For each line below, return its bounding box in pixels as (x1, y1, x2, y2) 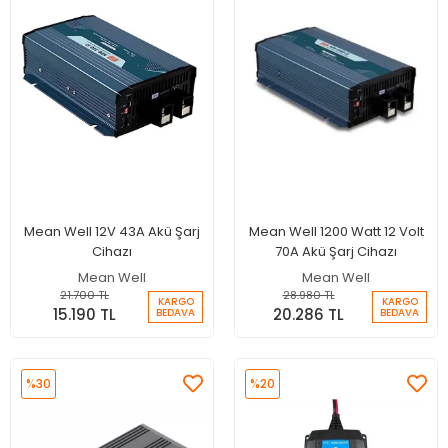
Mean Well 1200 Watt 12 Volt (248, 221, 424, 241)
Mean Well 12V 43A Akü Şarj (24, 221, 200, 241)
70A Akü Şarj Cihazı (275, 241, 397, 261)
